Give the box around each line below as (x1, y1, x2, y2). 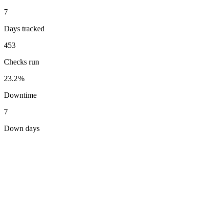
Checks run (4, 57, 39, 66)
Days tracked (4, 24, 44, 33)
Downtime (4, 90, 37, 99)
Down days (4, 124, 40, 132)
